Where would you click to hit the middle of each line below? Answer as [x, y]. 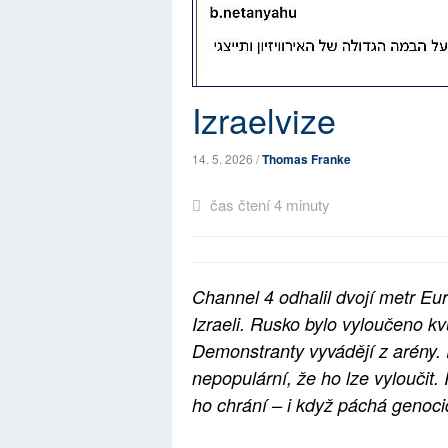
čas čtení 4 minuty [268, 204]
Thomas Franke [306, 159]
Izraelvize [264, 119]
